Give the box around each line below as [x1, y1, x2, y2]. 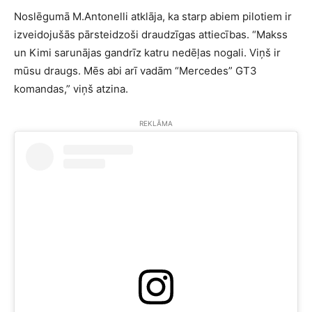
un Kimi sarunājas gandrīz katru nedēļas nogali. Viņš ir [14, 46, 281, 60]
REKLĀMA [139, 119, 173, 128]
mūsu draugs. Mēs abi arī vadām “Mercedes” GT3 [14, 64, 257, 78]
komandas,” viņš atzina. [14, 82, 128, 96]
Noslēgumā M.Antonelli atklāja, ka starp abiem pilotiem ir [14, 10, 292, 24]
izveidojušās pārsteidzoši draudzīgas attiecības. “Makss [14, 28, 288, 42]
